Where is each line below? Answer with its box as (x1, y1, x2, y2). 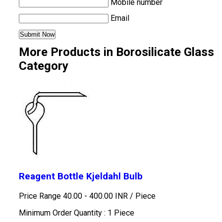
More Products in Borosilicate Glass (18, 45, 214, 59)
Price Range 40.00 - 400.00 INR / (18, 191, 135, 201)
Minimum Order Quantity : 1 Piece (18, 208, 134, 218)
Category (18, 59, 68, 73)
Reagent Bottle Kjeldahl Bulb (18, 171, 143, 182)
